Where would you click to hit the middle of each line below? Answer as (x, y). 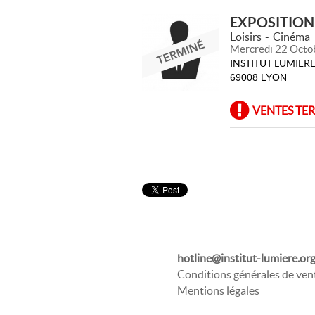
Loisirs (246, 37)
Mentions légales (218, 290)
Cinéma (291, 37)
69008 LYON (258, 77)
